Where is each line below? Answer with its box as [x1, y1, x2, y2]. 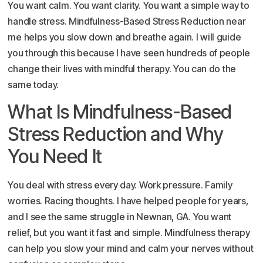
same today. [8, 78, 59, 90]
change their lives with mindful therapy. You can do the [8, 62, 236, 75]
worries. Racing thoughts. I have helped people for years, [8, 195, 248, 207]
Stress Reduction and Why [8, 123, 224, 146]
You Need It [8, 145, 103, 168]
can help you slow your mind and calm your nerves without [8, 242, 254, 255]
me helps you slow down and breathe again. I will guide [8, 31, 241, 43]
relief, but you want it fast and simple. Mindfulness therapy [8, 227, 250, 239]
